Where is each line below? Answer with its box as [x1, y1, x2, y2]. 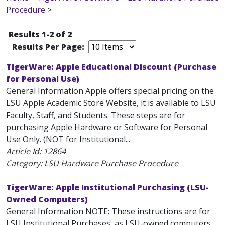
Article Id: [6, 146, 43, 157]
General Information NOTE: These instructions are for [6, 206, 210, 217]
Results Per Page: [12, 41, 86, 52]
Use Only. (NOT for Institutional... [6, 134, 130, 145]
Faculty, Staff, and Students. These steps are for [6, 109, 185, 121]
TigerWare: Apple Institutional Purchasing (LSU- [6, 182, 209, 193]
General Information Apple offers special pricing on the [6, 85, 214, 96]
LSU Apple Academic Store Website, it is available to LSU [6, 97, 216, 108]
